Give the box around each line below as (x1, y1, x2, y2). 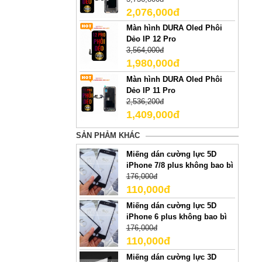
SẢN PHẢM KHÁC (75, 130, 140, 140)
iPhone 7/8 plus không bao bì (126, 161, 233, 170)
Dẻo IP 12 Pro (126, 35, 176, 44)
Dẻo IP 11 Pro (126, 86, 175, 95)
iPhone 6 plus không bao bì (126, 212, 227, 222)
